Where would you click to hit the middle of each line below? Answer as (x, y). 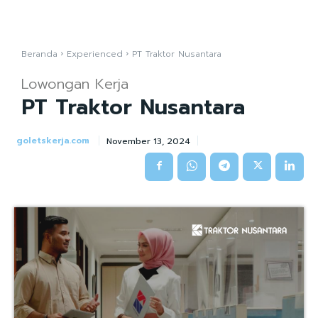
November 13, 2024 (148, 141)
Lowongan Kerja (75, 83)
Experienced (95, 54)
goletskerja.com (53, 140)
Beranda (39, 54)
